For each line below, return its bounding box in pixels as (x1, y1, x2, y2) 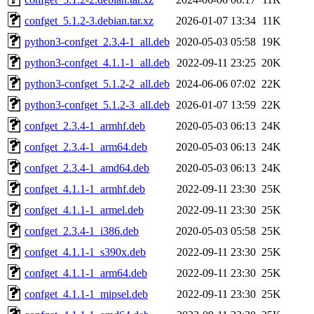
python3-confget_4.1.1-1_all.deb (25, 56, 170, 69)
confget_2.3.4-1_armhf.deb (25, 119, 145, 132)
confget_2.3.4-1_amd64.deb (25, 161, 149, 174)
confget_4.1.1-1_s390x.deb (25, 245, 146, 258)
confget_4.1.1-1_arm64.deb (25, 266, 147, 279)
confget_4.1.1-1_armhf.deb (25, 182, 145, 195)
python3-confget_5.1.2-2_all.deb (25, 77, 170, 90)
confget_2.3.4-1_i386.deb (25, 224, 139, 237)
